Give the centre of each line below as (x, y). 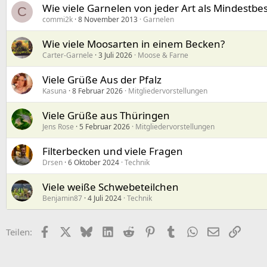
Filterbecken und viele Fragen (113, 151)
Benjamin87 (62, 198)
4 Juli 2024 (105, 198)
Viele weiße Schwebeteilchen (111, 187)
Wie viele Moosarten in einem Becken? (133, 44)
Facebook (69, 231)
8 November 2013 (108, 20)
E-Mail (232, 231)
